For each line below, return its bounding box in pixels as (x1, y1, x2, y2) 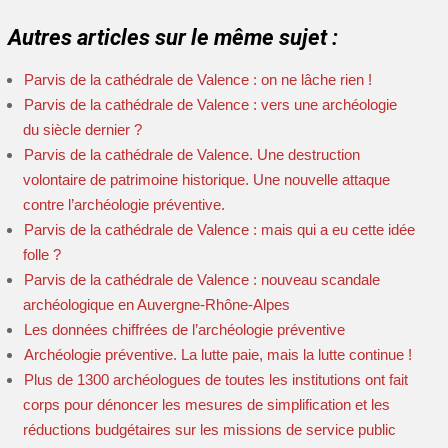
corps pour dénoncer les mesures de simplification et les (23, 396, 390, 413)
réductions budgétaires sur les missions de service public (23, 421, 396, 438)
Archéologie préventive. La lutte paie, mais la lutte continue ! (24, 346, 412, 363)
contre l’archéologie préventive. (23, 196, 225, 213)
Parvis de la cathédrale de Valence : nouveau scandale (24, 271, 380, 288)
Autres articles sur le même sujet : (8, 25, 338, 50)
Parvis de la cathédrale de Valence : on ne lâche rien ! (24, 71, 372, 88)
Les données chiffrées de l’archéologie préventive (24, 321, 345, 338)
